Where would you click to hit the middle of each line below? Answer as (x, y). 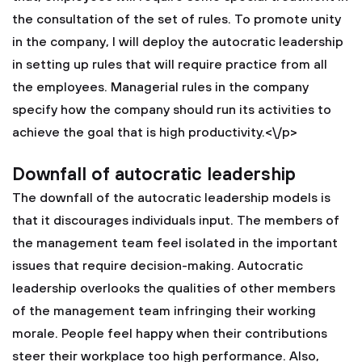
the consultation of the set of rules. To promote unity (177, 19)
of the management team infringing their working (164, 311)
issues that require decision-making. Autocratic (158, 266)
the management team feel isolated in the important (175, 243)
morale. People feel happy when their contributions (170, 334)
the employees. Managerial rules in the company (160, 87)
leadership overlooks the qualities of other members (174, 288)
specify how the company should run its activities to (172, 110)
